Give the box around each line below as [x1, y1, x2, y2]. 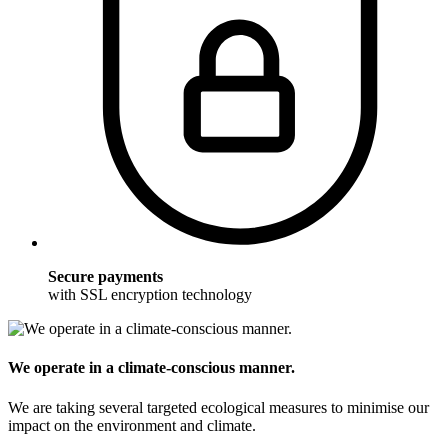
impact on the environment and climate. [8, 416, 256, 434]
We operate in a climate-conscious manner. [8, 359, 295, 377]
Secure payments [48, 267, 163, 285]
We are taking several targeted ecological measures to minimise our [8, 398, 429, 416]
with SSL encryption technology [48, 285, 252, 303]
